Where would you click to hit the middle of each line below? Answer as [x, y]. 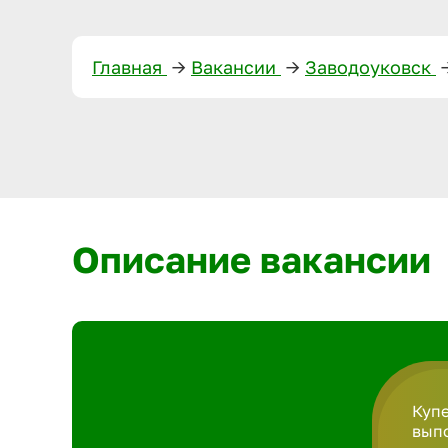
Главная [129, 67]
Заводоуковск [370, 67]
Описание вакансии [251, 259]
